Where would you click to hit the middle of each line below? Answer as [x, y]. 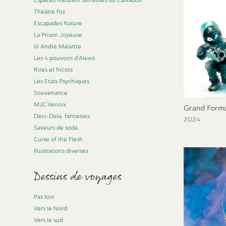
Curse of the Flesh [59, 139]
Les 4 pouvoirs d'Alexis [65, 58]
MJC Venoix [50, 104]
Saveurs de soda [56, 128]
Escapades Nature [58, 23]
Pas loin [44, 197]
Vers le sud [49, 220]
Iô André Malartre [58, 46]
